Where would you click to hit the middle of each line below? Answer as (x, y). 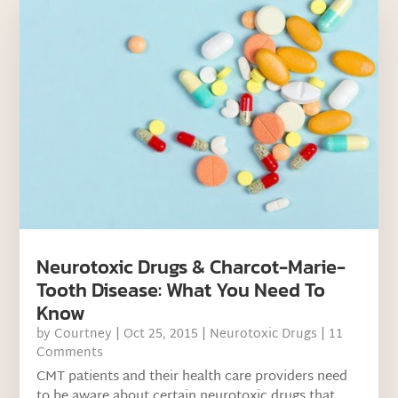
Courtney (84, 334)
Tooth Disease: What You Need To (181, 290)
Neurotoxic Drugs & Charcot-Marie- (191, 267)
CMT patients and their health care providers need (192, 377)
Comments (70, 353)
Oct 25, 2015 (161, 334)
